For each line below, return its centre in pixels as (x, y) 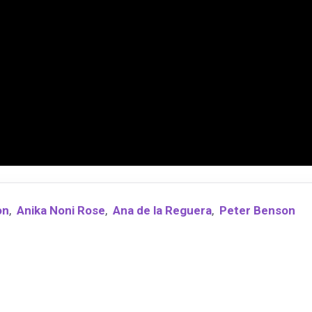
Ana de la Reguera (162, 211)
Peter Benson (257, 211)
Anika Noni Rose (61, 211)
